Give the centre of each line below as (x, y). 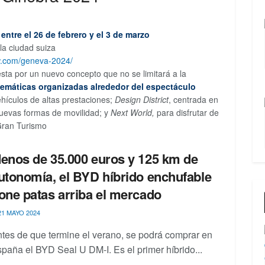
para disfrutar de (187, 112)
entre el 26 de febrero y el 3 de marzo (75, 34)
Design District (142, 99)
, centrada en (193, 99)
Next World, (131, 112)
